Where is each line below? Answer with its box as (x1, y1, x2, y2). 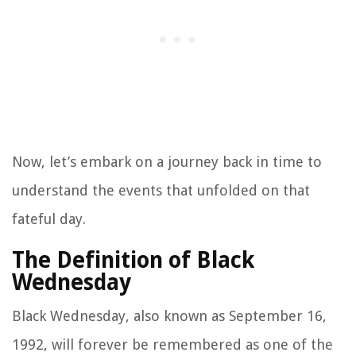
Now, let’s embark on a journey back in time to (12, 153, 322, 171)
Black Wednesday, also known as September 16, (12, 308, 327, 325)
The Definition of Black (12, 247, 254, 274)
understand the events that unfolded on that (12, 182, 310, 199)
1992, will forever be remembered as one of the (12, 336, 333, 354)
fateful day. (12, 211, 86, 228)
